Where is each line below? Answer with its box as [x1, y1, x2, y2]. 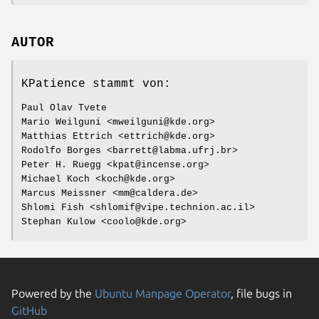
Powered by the [11, 286, 95, 300]
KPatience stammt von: [21, 77, 171, 90]
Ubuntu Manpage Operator [95, 286, 231, 300]
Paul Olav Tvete [21, 102, 107, 113]
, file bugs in [231, 286, 292, 300]
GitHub [11, 303, 47, 317]
